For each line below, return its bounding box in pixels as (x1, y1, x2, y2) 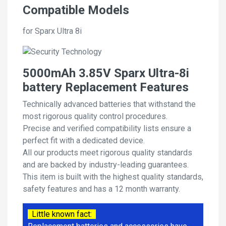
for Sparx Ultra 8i (23, 26, 82, 36)
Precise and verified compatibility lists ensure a (23, 124, 191, 134)
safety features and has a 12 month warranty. (23, 184, 180, 194)
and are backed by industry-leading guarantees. (23, 160, 189, 170)
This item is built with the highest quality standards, (23, 172, 203, 182)
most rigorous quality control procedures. (23, 111, 167, 122)
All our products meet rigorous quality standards (23, 148, 192, 158)
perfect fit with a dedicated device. (23, 136, 145, 146)
